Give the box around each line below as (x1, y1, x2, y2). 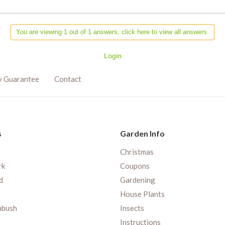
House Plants (120, 189, 165, 199)
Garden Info (120, 129, 165, 139)
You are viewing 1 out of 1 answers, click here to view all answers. (16, 28, 209, 36)
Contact (54, 74, 81, 84)
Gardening (120, 175, 155, 185)
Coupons (120, 161, 150, 171)
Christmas (120, 147, 154, 157)
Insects (120, 203, 144, 213)
